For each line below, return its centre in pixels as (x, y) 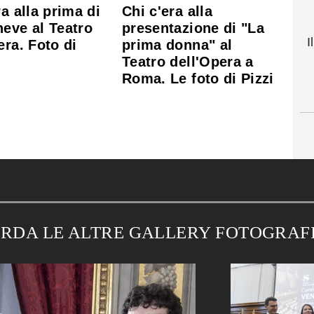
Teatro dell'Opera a (188, 61)
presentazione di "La (193, 28)
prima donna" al (177, 45)
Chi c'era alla (167, 11)
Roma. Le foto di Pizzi (198, 78)
